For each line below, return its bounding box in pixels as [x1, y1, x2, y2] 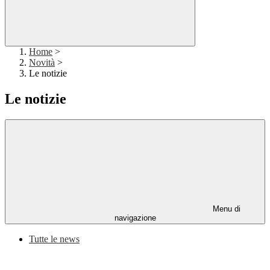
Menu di [210, 204, 240, 214]
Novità [29, 57, 55, 68]
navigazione [114, 213, 156, 223]
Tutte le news [29, 234, 80, 245]
